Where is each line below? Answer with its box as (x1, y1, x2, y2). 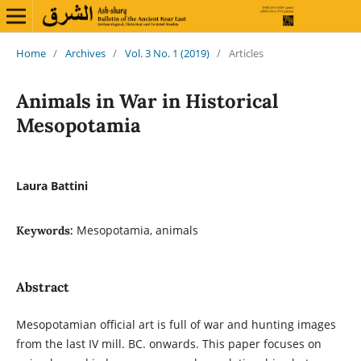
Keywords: (15, 222, 77, 238)
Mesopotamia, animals (76, 222, 198, 238)
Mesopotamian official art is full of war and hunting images (15, 317, 336, 332)
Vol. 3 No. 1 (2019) (124, 45, 210, 60)
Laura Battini (15, 177, 88, 193)
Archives (64, 45, 106, 60)
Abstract (15, 278, 69, 295)
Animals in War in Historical (15, 88, 278, 114)
